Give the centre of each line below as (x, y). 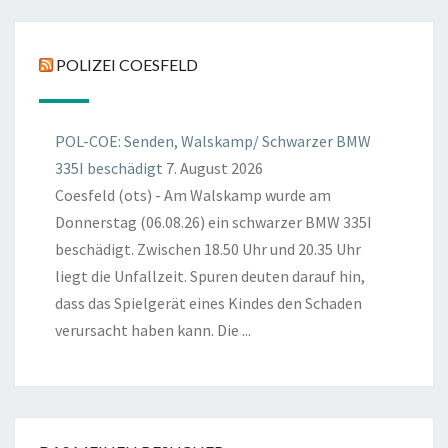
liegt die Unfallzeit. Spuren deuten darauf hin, (210, 276)
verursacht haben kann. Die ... (153, 330)
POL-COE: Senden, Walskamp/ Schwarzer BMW (213, 141)
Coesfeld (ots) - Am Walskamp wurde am (193, 195)
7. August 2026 (214, 168)
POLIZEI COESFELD (127, 65)
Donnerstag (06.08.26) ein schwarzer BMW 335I (213, 222)
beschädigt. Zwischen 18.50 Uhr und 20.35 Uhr (208, 249)
